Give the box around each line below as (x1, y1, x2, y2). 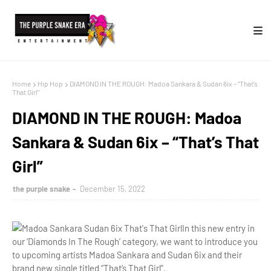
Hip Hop (38, 79, 63, 88)
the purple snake (13, 184, 70, 194)
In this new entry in (182, 223, 255, 233)
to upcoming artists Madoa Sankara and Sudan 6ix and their (12, 249, 242, 260)
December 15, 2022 (80, 184, 145, 194)
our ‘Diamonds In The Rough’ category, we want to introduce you (12, 236, 258, 247)
